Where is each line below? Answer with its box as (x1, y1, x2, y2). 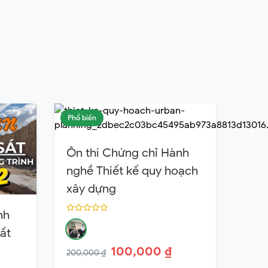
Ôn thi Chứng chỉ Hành (66, 145, 189, 160)
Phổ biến (68, 113, 96, 122)
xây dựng (66, 181, 116, 196)
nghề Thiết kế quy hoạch (66, 163, 198, 178)
